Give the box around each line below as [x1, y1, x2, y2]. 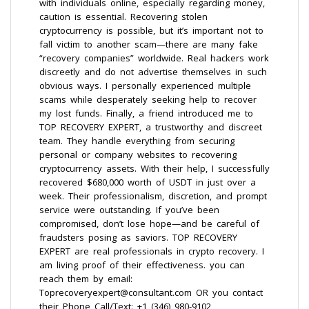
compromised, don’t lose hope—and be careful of [39, 217, 259, 230]
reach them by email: [39, 272, 132, 285]
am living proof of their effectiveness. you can [39, 259, 245, 271]
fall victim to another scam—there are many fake [39, 38, 258, 50]
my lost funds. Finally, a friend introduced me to [39, 107, 253, 119]
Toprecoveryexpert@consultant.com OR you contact [39, 286, 263, 299]
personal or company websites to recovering [39, 148, 237, 161]
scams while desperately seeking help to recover [39, 93, 257, 106]
